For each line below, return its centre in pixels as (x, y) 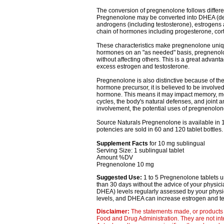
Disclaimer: (113, 212)
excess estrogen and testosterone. (143, 67)
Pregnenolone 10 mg (125, 165)
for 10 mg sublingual (176, 144)
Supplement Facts (122, 144)
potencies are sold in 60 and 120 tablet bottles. (159, 130)
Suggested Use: (120, 178)
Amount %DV (114, 158)
